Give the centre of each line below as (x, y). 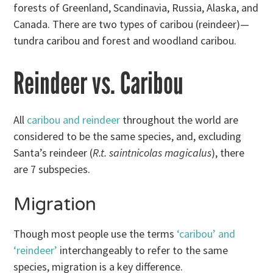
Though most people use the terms (95, 233)
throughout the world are (179, 119)
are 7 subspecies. (52, 169)
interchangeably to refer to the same (143, 250)
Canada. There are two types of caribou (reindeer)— (132, 24)
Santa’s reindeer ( (53, 152)
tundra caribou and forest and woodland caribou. (125, 40)
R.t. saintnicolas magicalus (152, 152)
